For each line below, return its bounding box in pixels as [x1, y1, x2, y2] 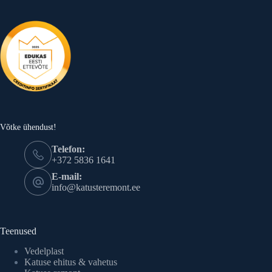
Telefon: [52, 143, 85, 154]
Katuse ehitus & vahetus [24, 257, 117, 268]
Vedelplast [24, 246, 64, 257]
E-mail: [52, 171, 82, 182]
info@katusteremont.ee [52, 182, 140, 192]
